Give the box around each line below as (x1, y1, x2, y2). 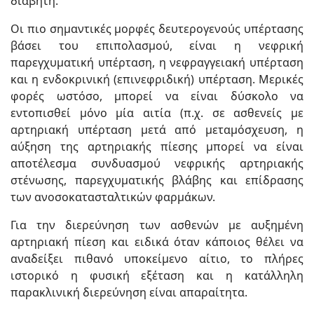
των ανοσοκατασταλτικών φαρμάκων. (11, 189, 215, 205)
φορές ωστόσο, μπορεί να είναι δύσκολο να (11, 88, 303, 104)
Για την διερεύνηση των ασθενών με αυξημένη (11, 217, 303, 233)
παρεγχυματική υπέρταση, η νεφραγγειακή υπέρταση (11, 54, 303, 70)
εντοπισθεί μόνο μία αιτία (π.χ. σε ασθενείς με (11, 104, 303, 121)
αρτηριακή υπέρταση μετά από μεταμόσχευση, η (11, 121, 303, 137)
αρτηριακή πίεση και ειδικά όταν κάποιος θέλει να (11, 233, 303, 250)
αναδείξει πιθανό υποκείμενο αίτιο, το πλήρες (11, 250, 303, 266)
